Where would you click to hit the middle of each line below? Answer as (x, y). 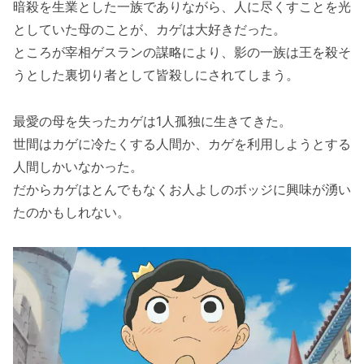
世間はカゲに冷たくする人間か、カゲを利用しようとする (182, 144)
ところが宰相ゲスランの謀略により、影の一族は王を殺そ (182, 52)
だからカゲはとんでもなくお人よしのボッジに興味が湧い (182, 190)
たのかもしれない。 (71, 212)
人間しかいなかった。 (78, 167)
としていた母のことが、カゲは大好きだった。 (149, 30)
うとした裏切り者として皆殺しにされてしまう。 (156, 75)
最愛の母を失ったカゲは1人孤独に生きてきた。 (152, 121)
